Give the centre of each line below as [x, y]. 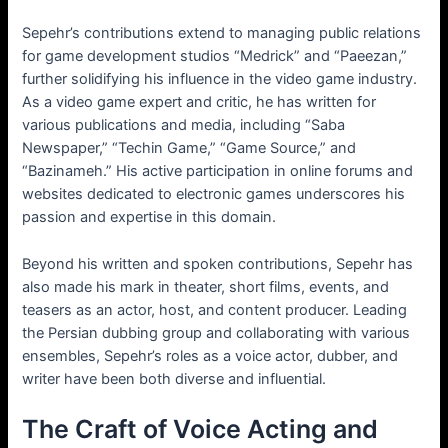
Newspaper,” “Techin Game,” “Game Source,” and [189, 148]
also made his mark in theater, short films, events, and [206, 286]
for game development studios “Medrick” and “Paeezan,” [215, 56]
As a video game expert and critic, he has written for [199, 102]
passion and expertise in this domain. [149, 217]
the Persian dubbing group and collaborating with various [216, 332]
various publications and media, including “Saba [184, 125]
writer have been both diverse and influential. [174, 378]
